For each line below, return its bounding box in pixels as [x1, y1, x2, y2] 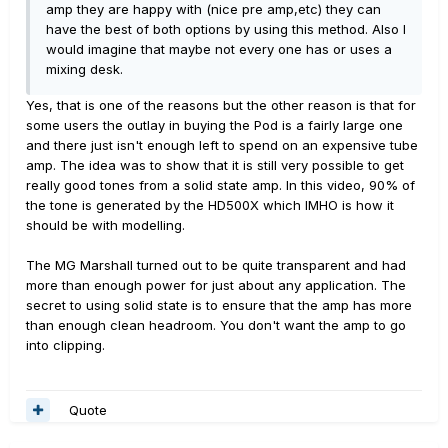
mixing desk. [46, 61, 123, 78]
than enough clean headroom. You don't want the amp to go [26, 317, 406, 334]
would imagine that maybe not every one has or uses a [46, 41, 392, 58]
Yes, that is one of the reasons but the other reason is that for [26, 97, 416, 114]
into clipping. [26, 337, 105, 354]
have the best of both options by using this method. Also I [46, 21, 406, 38]
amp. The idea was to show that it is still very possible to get [26, 157, 404, 174]
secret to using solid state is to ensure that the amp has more [26, 297, 412, 314]
